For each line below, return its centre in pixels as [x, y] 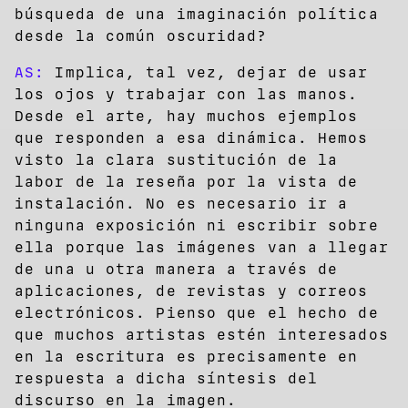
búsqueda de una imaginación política [197, 14]
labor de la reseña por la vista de [187, 181]
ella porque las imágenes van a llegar [202, 247]
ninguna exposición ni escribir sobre [197, 225]
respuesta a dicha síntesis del [167, 378]
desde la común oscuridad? [141, 36]
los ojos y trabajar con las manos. [187, 94]
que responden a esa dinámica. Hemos [192, 138]
